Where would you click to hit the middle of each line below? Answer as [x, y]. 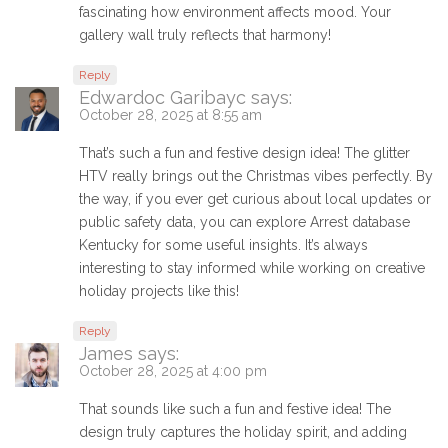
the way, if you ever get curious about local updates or [255, 199]
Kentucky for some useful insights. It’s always [223, 245]
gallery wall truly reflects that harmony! [205, 35]
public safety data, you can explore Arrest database [244, 222]
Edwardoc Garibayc [162, 98]
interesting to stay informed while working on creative [252, 268]
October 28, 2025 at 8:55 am [170, 115]
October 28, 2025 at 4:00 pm [173, 371]
